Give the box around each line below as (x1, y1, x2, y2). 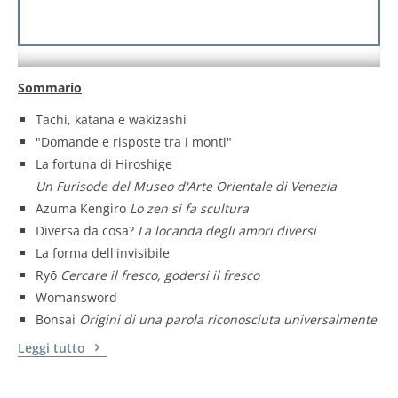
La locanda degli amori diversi (138, 221, 316, 239)
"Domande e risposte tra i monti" (36, 132, 232, 150)
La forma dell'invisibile (36, 243, 170, 261)
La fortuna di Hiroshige (36, 155, 172, 172)
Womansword (36, 288, 117, 306)
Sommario (18, 78, 82, 96)
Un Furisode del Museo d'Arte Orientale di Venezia (36, 177, 337, 195)
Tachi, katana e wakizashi (36, 110, 187, 128)
